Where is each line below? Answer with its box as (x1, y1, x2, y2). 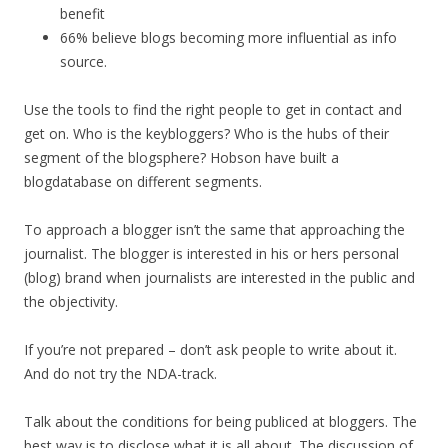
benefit (60, 4, 105, 23)
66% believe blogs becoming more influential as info (60, 28, 397, 47)
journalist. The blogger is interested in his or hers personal (24, 244, 399, 263)
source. (60, 52, 107, 71)
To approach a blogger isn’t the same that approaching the (24, 220, 405, 239)
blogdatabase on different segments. (24, 172, 262, 191)
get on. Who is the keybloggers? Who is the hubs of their (24, 124, 389, 143)
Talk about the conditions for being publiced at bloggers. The (24, 412, 417, 431)
